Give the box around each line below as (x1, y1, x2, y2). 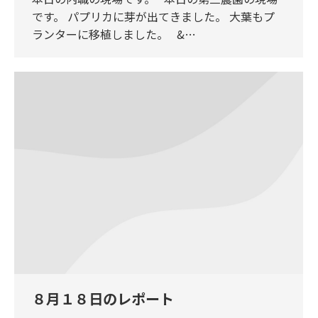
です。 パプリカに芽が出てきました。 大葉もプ (32, 7, 275, 25)
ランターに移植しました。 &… (32, 25, 196, 43)
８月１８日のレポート (32, 287, 174, 309)
